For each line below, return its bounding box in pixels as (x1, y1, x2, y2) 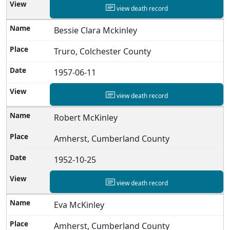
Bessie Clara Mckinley (54, 24, 138, 36)
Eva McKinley (54, 199, 105, 210)
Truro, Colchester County (54, 45, 151, 57)
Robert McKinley (54, 111, 118, 123)
